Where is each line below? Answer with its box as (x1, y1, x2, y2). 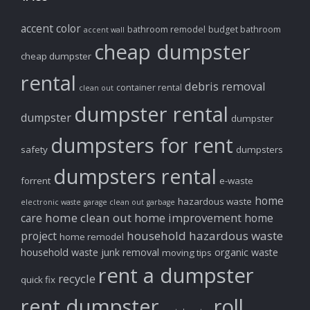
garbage (147, 197, 175, 208)
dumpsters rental (53, 163, 217, 191)
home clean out (45, 210, 131, 226)
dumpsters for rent (51, 131, 233, 160)
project (21, 228, 57, 244)
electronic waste (21, 197, 81, 208)
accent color (21, 21, 81, 37)
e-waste (219, 174, 253, 188)
